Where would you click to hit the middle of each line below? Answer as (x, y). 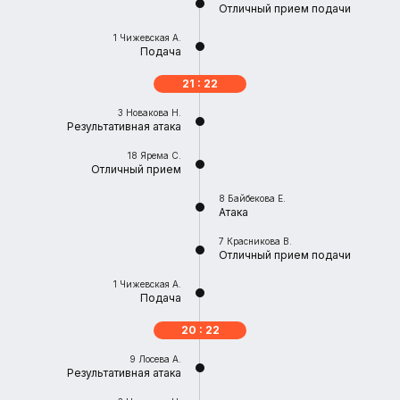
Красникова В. (259, 241)
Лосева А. (160, 359)
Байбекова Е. (257, 198)
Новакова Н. (154, 112)
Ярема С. (161, 155)
